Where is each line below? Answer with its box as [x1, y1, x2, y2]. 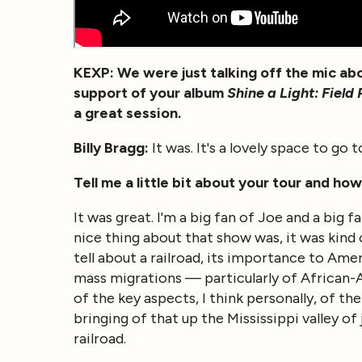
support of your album [73, 83, 227, 102]
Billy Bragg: [73, 138, 152, 157]
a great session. [73, 103, 184, 122]
